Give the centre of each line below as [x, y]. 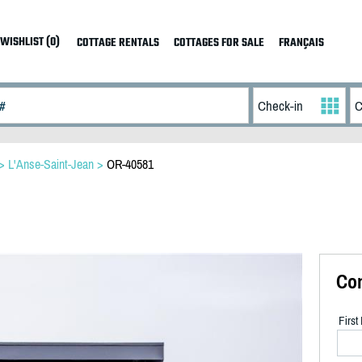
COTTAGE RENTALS [118, 43]
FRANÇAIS [301, 43]
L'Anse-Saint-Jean [51, 164]
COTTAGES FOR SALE [219, 43]
